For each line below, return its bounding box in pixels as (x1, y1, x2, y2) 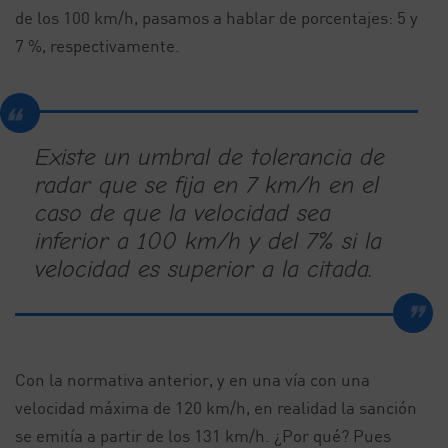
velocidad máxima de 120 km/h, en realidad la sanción (15, 397, 417, 418)
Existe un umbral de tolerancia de (35, 143, 385, 171)
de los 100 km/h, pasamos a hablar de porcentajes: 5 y (15, 7, 418, 28)
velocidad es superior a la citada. (35, 255, 372, 283)
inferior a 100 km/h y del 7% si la (35, 227, 382, 255)
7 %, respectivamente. (15, 35, 180, 56)
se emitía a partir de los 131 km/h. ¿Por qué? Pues (15, 425, 391, 446)
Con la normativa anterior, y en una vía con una (15, 369, 370, 390)
